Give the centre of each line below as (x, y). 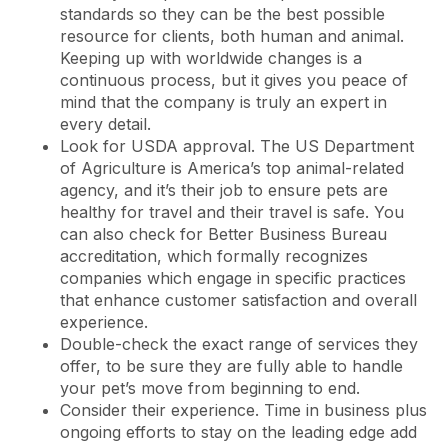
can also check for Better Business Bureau (223, 233)
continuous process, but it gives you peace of (234, 79)
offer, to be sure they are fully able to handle (231, 365)
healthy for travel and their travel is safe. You (232, 211)
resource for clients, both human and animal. (232, 35)
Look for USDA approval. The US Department (237, 145)
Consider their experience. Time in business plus (243, 409)
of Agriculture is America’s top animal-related (232, 167)
